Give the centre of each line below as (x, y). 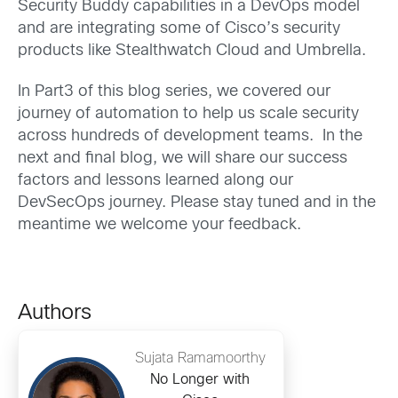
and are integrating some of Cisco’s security (179, 29)
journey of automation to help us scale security (188, 114)
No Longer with (200, 379)
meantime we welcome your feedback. (159, 225)
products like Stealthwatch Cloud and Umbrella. (192, 52)
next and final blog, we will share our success (183, 158)
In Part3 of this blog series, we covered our (174, 92)
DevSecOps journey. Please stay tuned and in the (197, 203)
